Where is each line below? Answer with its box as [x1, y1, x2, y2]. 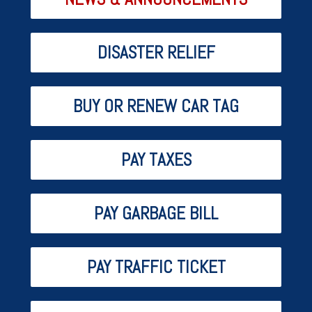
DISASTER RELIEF [97, 41, 215, 63]
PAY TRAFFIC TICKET [86, 256, 226, 278]
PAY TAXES [120, 148, 192, 171]
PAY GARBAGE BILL [94, 202, 218, 224]
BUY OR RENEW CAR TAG [73, 95, 239, 117]
